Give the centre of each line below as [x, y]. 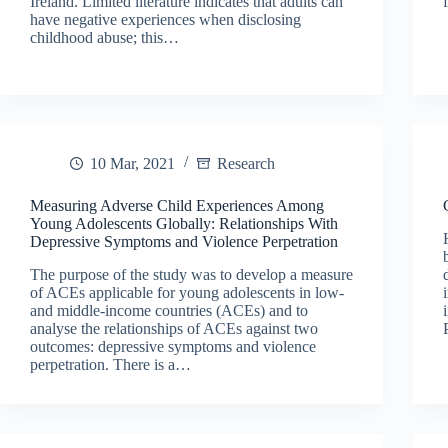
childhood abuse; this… [104, 37]
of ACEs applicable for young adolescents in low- [187, 292]
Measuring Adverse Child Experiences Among [177, 205]
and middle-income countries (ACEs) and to [169, 310]
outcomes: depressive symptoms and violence [173, 346]
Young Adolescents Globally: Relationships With [184, 223]
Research [246, 163]
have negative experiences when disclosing [165, 19]
